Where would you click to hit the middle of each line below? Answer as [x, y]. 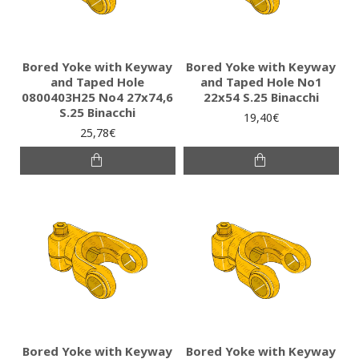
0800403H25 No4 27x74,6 [98, 97]
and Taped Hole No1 [261, 82]
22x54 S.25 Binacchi [261, 97]
